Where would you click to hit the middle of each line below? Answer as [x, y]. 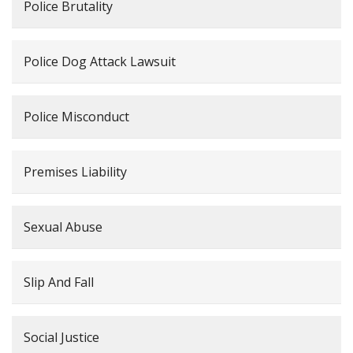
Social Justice [61, 337]
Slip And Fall [59, 282]
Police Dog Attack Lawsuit [100, 61]
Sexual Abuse [63, 227]
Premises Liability [75, 171]
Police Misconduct [76, 116]
